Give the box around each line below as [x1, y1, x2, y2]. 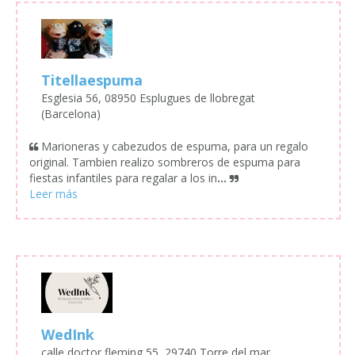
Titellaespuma [41, 71, 143, 90]
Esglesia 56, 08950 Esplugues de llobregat [41, 90, 255, 106]
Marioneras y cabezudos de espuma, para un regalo [41, 139, 308, 155]
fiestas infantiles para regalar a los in [29, 170, 217, 186]
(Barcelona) [41, 106, 101, 122]
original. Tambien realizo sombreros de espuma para [29, 155, 300, 170]
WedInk [41, 324, 94, 344]
